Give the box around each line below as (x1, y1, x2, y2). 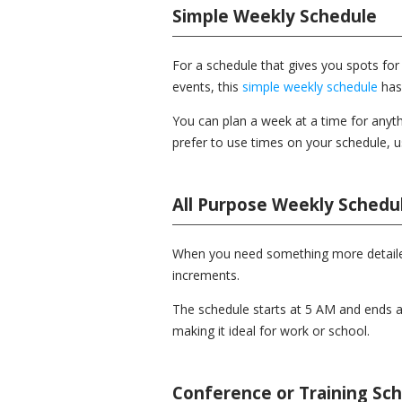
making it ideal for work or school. (172, 322, 370, 339)
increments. (172, 267, 240, 284)
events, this (172, 78, 242, 95)
